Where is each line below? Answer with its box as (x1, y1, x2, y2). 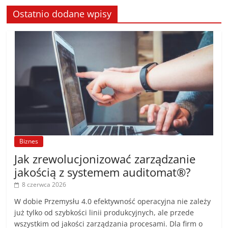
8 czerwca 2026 (22, 180, 67, 189)
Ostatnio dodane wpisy (13, 8, 112, 20)
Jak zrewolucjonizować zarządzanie (14, 151, 196, 167)
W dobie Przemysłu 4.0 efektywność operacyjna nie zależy (14, 196, 211, 207)
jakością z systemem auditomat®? (14, 164, 191, 180)
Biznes (19, 137, 39, 146)
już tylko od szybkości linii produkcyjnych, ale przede (14, 208, 194, 218)
